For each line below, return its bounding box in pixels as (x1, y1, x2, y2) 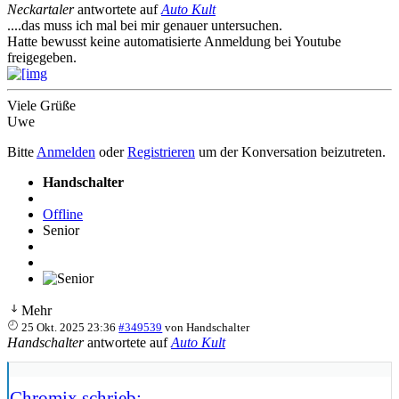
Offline (43, 206, 83, 222)
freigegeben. (7, 49, 80, 65)
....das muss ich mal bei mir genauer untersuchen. (7, 17, 282, 33)
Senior (43, 222, 79, 238)
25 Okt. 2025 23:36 (21, 320, 117, 334)
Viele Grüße (7, 97, 76, 113)
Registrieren (127, 143, 195, 159)
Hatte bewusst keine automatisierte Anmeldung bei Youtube (7, 33, 341, 49)
